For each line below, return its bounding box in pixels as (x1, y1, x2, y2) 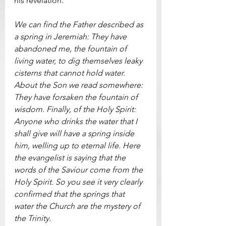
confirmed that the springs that (14, 189, 127, 199)
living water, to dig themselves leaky (14, 55, 144, 66)
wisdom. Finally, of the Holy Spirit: (14, 104, 138, 114)
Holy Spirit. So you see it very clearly (14, 177, 144, 187)
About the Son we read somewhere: (14, 80, 145, 90)
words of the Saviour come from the (14, 164, 145, 175)
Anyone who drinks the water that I (14, 116, 139, 126)
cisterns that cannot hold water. (14, 68, 127, 78)
